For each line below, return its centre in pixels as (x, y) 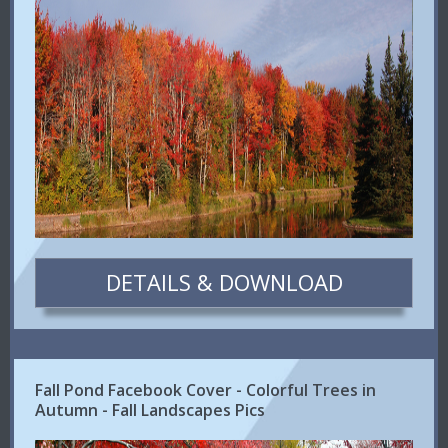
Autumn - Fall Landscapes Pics (150, 410)
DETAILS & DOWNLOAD (224, 282)
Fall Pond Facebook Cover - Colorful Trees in (206, 390)
